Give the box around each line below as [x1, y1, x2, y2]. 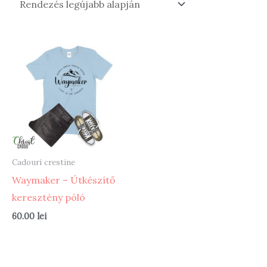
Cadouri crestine [12, 157, 75, 168]
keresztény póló [12, 191, 85, 203]
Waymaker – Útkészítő [12, 173, 115, 186]
